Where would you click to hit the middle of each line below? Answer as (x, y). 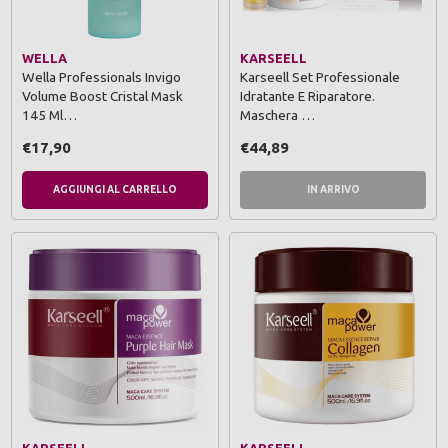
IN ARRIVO (333, 190)
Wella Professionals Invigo (101, 77)
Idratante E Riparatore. (307, 96)
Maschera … (277, 115)
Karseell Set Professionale (320, 77)
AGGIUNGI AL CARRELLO (115, 190)
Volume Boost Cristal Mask (102, 96)
